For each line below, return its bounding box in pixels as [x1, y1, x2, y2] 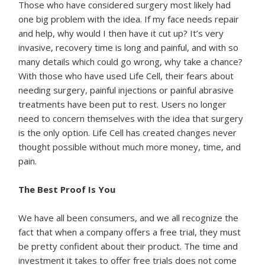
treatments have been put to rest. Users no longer [18, 98, 227, 111]
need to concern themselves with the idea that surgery [18, 112, 244, 125]
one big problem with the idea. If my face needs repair [18, 13, 240, 25]
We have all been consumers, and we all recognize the [18, 212, 239, 224]
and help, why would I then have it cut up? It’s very [18, 27, 224, 40]
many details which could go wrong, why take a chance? [18, 56, 243, 68]
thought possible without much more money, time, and [18, 141, 241, 153]
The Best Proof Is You [18, 183, 116, 196]
